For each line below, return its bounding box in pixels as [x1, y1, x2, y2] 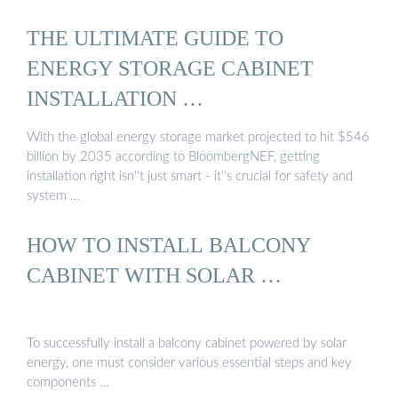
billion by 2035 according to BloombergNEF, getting [27, 149, 320, 163]
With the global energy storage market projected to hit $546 [27, 130, 370, 144]
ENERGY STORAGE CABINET [27, 56, 314, 81]
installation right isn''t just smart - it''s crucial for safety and [27, 169, 353, 183]
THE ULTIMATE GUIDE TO [27, 26, 283, 51]
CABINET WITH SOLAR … [27, 262, 282, 287]
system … [27, 188, 80, 203]
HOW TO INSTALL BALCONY [27, 232, 311, 257]
